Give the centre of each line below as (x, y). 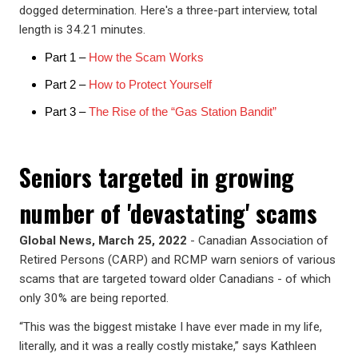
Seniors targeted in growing (157, 177)
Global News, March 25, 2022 (105, 241)
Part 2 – (67, 84)
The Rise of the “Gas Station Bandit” (183, 111)
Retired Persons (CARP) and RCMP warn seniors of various (177, 260)
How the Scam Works (146, 57)
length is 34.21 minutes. (82, 30)
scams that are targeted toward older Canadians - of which (175, 279)
